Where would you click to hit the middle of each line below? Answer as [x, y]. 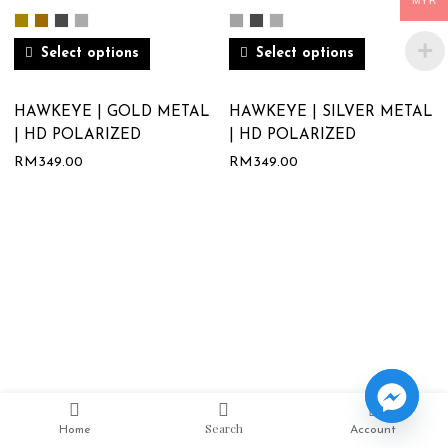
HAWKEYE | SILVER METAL [331, 113]
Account [373, 430]
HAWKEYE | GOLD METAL [112, 113]
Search [223, 428]
